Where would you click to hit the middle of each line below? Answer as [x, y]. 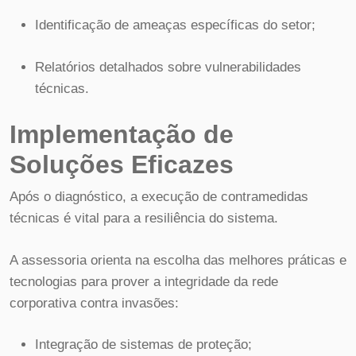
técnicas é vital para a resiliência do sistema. [144, 218]
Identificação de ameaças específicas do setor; [175, 25]
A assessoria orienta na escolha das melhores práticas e [178, 260]
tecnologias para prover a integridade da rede [144, 281]
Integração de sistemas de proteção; [143, 344]
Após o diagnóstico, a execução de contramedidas [159, 197]
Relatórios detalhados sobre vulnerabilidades [168, 67]
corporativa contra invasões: [94, 303]
